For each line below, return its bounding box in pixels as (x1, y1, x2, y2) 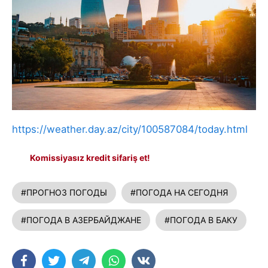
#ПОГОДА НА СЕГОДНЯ (130, 187, 228, 197)
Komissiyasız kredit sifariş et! (30, 152, 150, 163)
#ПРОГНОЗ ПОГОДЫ (21, 187, 107, 197)
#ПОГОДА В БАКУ (165, 214, 237, 225)
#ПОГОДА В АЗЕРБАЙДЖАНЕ (21, 214, 141, 225)
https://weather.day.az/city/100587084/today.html (12, 123, 248, 135)
